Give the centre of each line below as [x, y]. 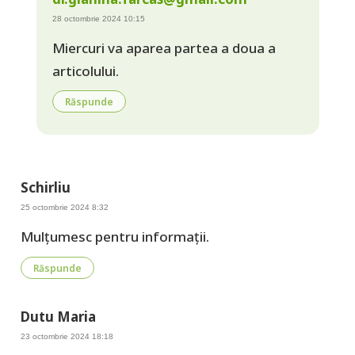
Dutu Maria [58, 316]
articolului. [85, 71]
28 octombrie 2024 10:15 [98, 18]
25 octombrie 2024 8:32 [64, 208]
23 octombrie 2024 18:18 [67, 336]
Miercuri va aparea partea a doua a [164, 48]
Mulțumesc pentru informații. [115, 237]
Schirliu [45, 188]
